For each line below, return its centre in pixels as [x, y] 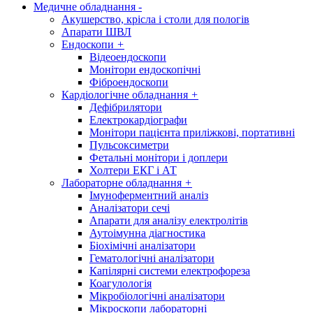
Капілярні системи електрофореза [170, 271]
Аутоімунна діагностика [147, 233]
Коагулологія [121, 283]
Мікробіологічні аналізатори [157, 296]
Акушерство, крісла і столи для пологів [155, 19]
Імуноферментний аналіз [149, 195]
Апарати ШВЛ [96, 32]
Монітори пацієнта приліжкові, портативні [192, 132]
